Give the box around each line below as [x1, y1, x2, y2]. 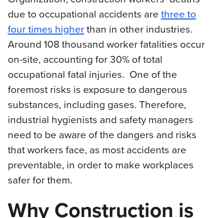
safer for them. [7, 172, 73, 187]
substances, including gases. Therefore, [7, 97, 186, 112]
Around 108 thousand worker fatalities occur [7, 36, 205, 52]
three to [161, 6, 196, 21]
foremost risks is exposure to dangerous [7, 82, 187, 97]
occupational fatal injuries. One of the [7, 67, 177, 82]
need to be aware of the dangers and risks [7, 127, 197, 142]
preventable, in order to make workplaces [7, 157, 194, 172]
